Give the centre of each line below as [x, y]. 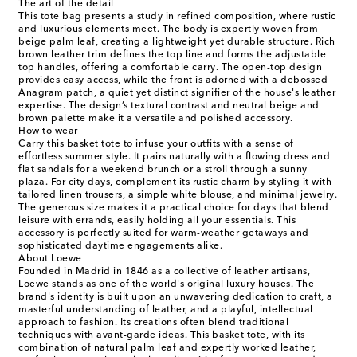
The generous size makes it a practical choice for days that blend [174, 208]
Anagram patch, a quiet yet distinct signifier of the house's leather [177, 94]
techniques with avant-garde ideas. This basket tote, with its [162, 336]
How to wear [48, 132]
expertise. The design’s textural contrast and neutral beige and [169, 106]
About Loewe [50, 259]
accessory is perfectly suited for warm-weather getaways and [164, 234]
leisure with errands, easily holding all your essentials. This [157, 221]
